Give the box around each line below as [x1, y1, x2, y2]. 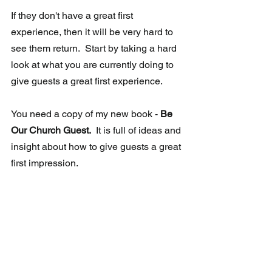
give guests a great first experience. [11, 75, 163, 87]
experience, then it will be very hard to [11, 26, 175, 38]
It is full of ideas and [91, 124, 183, 137]
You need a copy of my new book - [11, 108, 158, 120]
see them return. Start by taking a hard [11, 42, 179, 55]
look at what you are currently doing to [11, 59, 176, 71]
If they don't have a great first [11, 10, 135, 22]
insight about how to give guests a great [11, 141, 183, 153]
